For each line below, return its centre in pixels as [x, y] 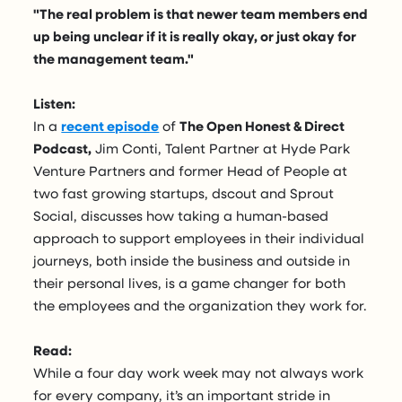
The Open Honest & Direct [262, 126]
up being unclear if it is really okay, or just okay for [195, 36]
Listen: [55, 104]
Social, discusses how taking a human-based [181, 216]
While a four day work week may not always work [199, 373]
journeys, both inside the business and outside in [192, 261]
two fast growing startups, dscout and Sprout [184, 193]
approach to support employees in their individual [199, 238]
